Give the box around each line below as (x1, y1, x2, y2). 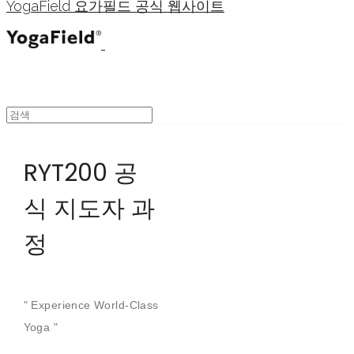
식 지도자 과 (23, 192, 155, 225)
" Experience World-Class (23, 299, 159, 311)
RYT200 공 (23, 156, 137, 190)
